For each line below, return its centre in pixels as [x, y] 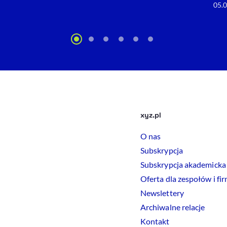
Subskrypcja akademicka [183, 165]
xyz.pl [151, 115]
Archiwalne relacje [173, 207]
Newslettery [162, 193]
